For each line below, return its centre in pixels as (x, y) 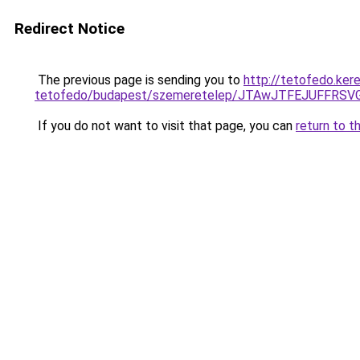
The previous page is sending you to (139, 80)
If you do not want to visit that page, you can (165, 126)
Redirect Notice (70, 29)
